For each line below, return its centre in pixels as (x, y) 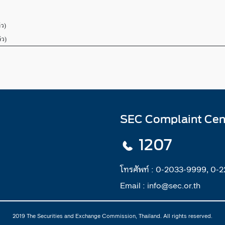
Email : (134, 185)
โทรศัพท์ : (138, 169)
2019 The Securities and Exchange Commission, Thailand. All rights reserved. (113, 216)
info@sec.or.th (174, 185)
